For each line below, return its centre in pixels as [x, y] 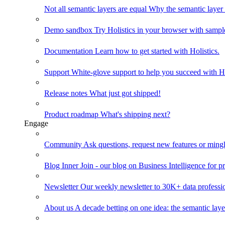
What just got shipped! [125, 93]
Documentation [70, 51]
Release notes [67, 93]
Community [64, 145]
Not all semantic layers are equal [96, 9]
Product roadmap [72, 115]
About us [60, 208]
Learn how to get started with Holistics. [157, 51]
